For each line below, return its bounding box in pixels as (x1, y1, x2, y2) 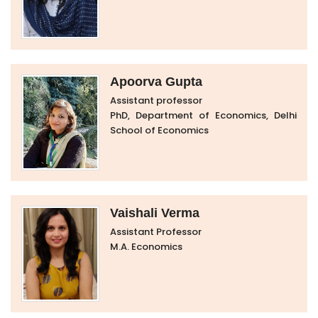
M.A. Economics (110, 240, 182, 253)
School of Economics (110, 124, 209, 137)
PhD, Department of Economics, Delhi (110, 109, 297, 122)
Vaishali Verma (110, 206, 199, 220)
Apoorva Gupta (110, 75, 202, 89)
